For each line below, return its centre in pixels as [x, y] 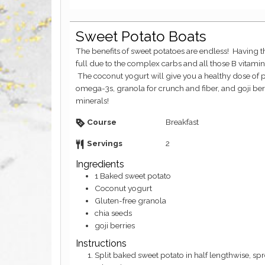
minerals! [92, 101]
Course [102, 122]
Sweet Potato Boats [141, 36]
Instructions [101, 243]
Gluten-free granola [130, 201]
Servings [105, 143]
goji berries [115, 225]
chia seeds [113, 213]
